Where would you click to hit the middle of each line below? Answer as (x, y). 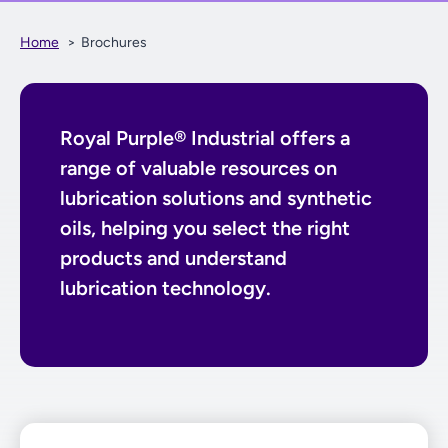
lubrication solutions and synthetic (216, 198)
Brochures (114, 42)
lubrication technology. (165, 288)
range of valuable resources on (198, 168)
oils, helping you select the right (205, 228)
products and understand (173, 258)
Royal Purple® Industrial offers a (205, 138)
